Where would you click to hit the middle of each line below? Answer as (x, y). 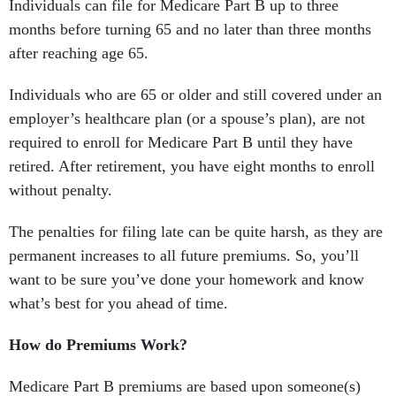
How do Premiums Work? (98, 345)
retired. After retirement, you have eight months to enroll (192, 167)
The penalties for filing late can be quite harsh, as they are (196, 232)
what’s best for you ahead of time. (118, 304)
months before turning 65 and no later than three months (190, 30)
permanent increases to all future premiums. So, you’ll (184, 256)
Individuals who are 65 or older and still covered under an (195, 95)
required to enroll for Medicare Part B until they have (181, 143)
